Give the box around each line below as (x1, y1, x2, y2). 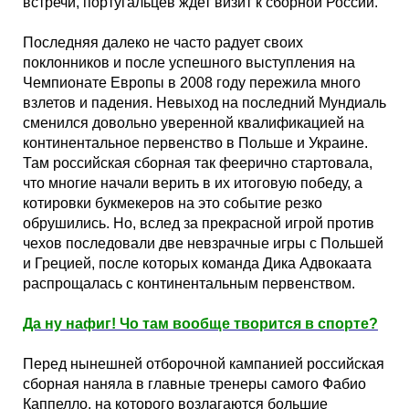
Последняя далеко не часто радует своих (23, 35, 303, 50)
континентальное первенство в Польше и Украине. (23, 135, 368, 151)
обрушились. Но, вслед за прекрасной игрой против (23, 215, 374, 231)
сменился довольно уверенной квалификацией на (23, 115, 364, 131)
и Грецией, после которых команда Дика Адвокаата (23, 256, 372, 271)
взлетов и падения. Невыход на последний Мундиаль (23, 95, 386, 110)
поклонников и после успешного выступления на (23, 55, 355, 70)
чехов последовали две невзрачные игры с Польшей (23, 236, 383, 251)
